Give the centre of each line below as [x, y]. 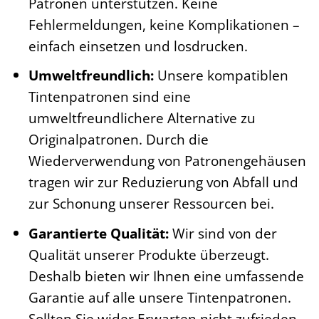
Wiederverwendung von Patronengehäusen [167, 161]
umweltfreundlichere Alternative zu [142, 118]
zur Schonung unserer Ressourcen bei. [151, 204]
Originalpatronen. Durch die [118, 140]
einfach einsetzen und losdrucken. [138, 46]
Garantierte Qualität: [98, 233]
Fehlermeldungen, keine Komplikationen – [164, 24]
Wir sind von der [223, 233]
